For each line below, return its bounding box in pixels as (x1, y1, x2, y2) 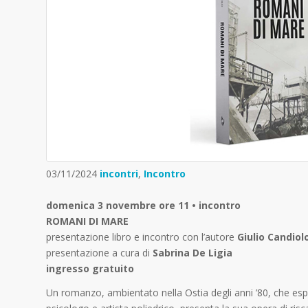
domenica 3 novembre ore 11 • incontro (46, 199, 241, 212)
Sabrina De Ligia (150, 246, 232, 260)
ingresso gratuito (46, 262, 134, 276)
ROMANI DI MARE (46, 214, 129, 228)
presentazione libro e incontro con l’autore (46, 230, 237, 244)
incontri (100, 167, 138, 181)
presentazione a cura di (46, 246, 150, 260)
